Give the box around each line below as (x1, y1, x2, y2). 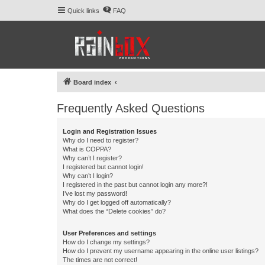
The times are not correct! (63, 256, 137, 263)
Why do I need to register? (63, 137, 138, 144)
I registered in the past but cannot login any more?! (63, 181, 208, 188)
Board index (73, 79, 111, 86)
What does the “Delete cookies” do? (63, 208, 166, 215)
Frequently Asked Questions (57, 102, 205, 115)
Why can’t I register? (63, 154, 122, 161)
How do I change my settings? (63, 238, 150, 245)
